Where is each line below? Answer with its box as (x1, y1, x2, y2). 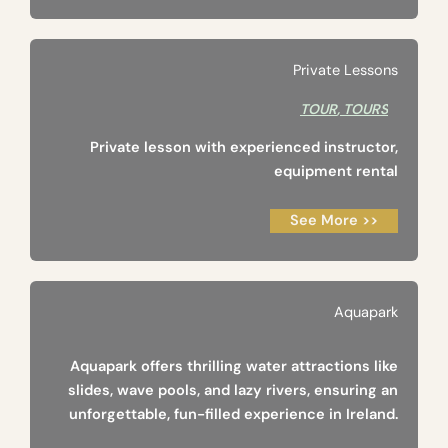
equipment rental (274, 162, 398, 182)
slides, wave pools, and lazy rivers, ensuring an (68, 381, 398, 401)
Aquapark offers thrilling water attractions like (70, 357, 398, 377)
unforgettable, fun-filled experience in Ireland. (69, 405, 398, 425)
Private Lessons (293, 61, 398, 81)
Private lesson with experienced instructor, (90, 138, 398, 158)
